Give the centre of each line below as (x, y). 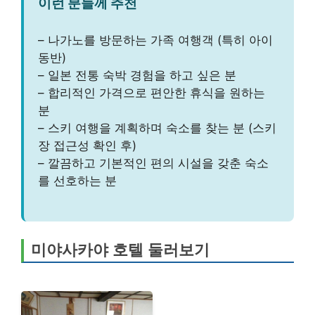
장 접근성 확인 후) (87, 145)
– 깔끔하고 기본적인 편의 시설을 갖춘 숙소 (153, 163)
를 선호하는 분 (77, 180)
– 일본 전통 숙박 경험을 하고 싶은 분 (137, 75)
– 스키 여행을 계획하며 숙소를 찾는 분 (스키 (157, 128)
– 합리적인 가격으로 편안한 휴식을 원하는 (152, 92)
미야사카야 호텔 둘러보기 (120, 250)
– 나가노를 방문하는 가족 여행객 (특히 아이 (155, 40)
